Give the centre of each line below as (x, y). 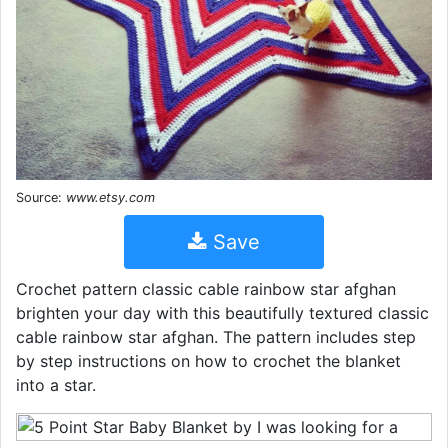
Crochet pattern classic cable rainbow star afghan (206, 288)
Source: (41, 197)
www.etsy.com (110, 197)
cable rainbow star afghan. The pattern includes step (216, 336)
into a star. (56, 384)
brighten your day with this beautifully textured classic (222, 312)
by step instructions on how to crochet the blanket (208, 360)
